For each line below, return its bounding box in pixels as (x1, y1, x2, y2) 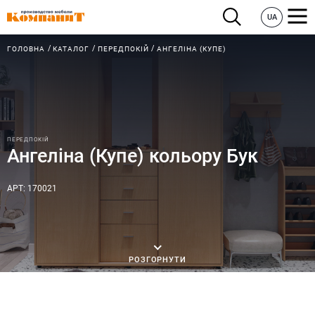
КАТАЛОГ (53, 44, 90, 53)
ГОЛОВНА (7, 44, 45, 53)
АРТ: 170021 (7, 183, 57, 193)
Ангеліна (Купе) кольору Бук (7, 144, 258, 167)
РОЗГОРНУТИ (129, 255, 186, 264)
